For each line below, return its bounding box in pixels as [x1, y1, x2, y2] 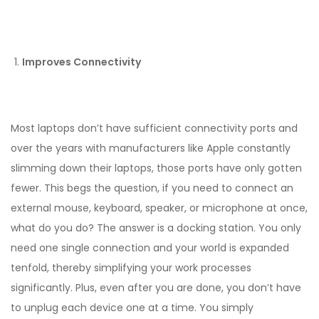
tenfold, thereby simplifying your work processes [11, 261, 251, 276]
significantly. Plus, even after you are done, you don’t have [11, 281, 301, 296]
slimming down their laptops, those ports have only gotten [11, 161, 302, 176]
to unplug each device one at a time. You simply [11, 300, 253, 315]
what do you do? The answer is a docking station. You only [11, 221, 301, 236]
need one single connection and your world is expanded [11, 241, 289, 256]
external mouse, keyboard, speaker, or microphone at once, [11, 201, 308, 216]
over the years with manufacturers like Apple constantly [11, 141, 291, 156]
